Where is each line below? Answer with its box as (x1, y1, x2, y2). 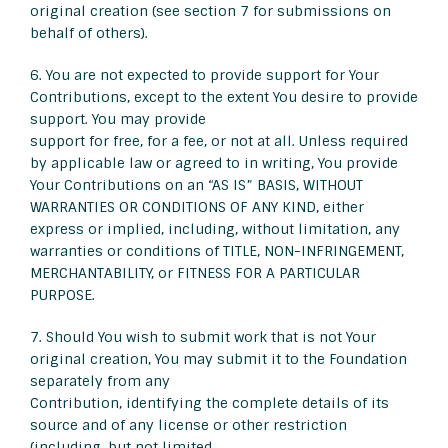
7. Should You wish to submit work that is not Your (30, 328, 376, 347)
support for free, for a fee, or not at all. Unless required (30, 132, 408, 151)
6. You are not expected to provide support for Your (30, 66, 379, 85)
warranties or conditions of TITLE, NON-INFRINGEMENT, (30, 242, 404, 261)
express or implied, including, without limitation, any (30, 220, 400, 239)
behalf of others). (30, 24, 148, 43)
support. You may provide (30, 110, 206, 129)
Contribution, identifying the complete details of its (30, 394, 389, 413)
